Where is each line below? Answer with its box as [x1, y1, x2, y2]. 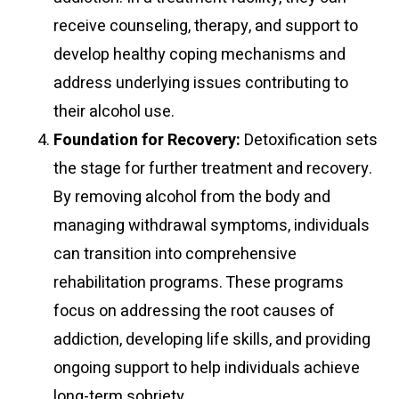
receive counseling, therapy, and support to [53, 14, 358, 39]
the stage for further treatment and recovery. [53, 157, 372, 182]
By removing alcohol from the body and [53, 185, 330, 210]
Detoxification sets [240, 128, 378, 153]
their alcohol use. [53, 100, 175, 125]
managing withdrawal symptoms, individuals [53, 214, 370, 239]
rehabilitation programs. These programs [53, 271, 344, 296]
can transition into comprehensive [53, 242, 297, 267]
